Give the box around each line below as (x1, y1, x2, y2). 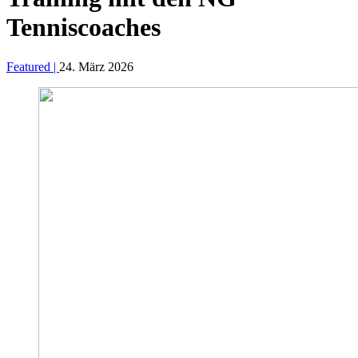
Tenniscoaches (6, 13, 161, 42)
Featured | (6, 59, 59, 74)
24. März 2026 (59, 59, 133, 74)
